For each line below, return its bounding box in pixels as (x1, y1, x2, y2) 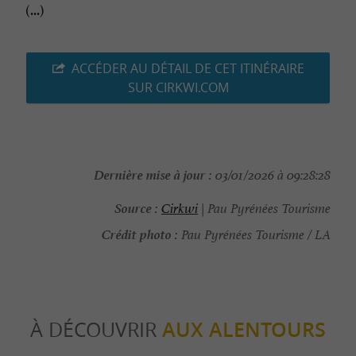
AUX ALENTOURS (162, 316, 326, 344)
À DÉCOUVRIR (30, 316, 162, 343)
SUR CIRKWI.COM (127, 79, 229, 97)
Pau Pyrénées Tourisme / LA (178, 226, 331, 244)
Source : (114, 196, 158, 218)
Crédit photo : (102, 222, 178, 244)
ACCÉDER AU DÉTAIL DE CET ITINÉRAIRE (71, 60, 304, 78)
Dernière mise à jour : (94, 163, 212, 184)
